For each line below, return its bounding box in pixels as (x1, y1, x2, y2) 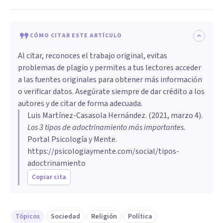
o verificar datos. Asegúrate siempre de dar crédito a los (18, 86, 205, 97)
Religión (91, 211, 117, 222)
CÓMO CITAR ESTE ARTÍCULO (30, 31, 122, 40)
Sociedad (51, 211, 80, 222)
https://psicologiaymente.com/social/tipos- (27, 145, 179, 157)
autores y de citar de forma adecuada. (18, 98, 142, 109)
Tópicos (15, 211, 40, 222)
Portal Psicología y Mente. (27, 133, 117, 145)
